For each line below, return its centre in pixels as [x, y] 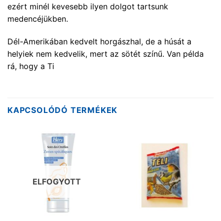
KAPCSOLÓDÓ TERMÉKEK [63, 110]
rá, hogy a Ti [31, 66]
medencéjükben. [38, 19]
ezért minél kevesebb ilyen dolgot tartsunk [88, 7]
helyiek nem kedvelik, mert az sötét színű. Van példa [106, 54]
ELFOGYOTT [56, 181]
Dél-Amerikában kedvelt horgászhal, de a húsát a [99, 42]
